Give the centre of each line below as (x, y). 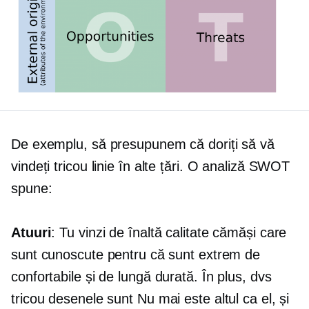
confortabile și (55, 277)
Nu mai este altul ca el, (206, 299)
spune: (32, 188)
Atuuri (31, 232)
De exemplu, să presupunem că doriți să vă (143, 144)
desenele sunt (91, 299)
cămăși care (248, 232)
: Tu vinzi (80, 232)
